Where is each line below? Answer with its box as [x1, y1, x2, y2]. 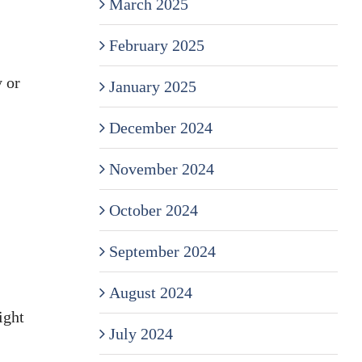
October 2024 [108, 200, 198, 219]
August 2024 [108, 283, 192, 301]
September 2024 [108, 242, 216, 260]
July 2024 [108, 324, 173, 343]
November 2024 [108, 159, 214, 178]
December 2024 [108, 118, 213, 137]
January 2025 [108, 77, 196, 95]
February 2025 [108, 36, 204, 54]
